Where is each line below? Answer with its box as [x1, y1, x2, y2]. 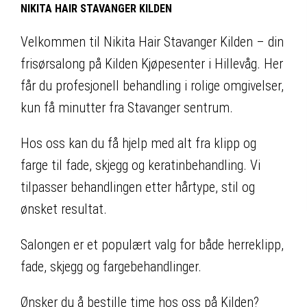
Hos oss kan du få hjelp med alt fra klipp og [21, 135, 256, 152]
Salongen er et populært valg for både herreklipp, [21, 236, 284, 254]
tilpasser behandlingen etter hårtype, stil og [21, 179, 255, 196]
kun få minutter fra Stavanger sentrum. [21, 99, 233, 116]
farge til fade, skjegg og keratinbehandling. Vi [21, 157, 260, 174]
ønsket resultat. [21, 201, 107, 218]
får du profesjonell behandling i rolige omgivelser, [21, 77, 284, 95]
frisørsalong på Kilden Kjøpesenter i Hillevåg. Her [21, 56, 283, 73]
